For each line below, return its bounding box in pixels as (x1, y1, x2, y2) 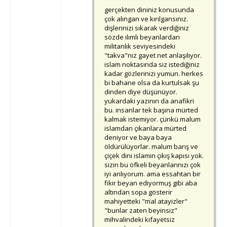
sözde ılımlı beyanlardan (104, 32, 180, 42)
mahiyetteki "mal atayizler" (104, 197, 187, 206)
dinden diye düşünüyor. (104, 87, 177, 97)
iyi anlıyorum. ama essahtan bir (104, 169, 201, 179)
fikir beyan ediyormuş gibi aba (104, 178, 197, 188)
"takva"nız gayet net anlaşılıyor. (104, 51, 202, 60)
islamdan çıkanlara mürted (104, 124, 186, 133)
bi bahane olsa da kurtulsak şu (104, 78, 199, 88)
